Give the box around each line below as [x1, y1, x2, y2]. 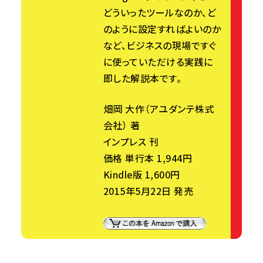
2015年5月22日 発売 [103, 183, 194, 198]
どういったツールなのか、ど [103, 5, 217, 19]
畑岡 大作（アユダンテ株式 [103, 101, 215, 116]
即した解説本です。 [103, 70, 182, 85]
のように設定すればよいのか [103, 21, 221, 36]
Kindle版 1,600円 [103, 167, 180, 181]
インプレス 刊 [103, 134, 159, 149]
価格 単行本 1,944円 [103, 150, 202, 165]
